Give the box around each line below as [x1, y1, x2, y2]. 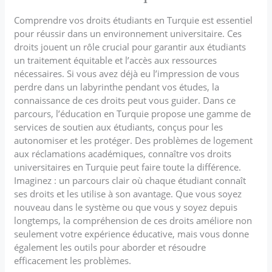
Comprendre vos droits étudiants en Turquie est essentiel [14, 13, 253, 26]
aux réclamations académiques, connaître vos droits [14, 147, 232, 160]
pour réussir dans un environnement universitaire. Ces [14, 27, 242, 39]
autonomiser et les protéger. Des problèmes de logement [14, 134, 253, 146]
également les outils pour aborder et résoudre [14, 240, 206, 253]
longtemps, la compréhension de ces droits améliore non [14, 214, 253, 226]
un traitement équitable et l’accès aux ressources [14, 53, 217, 66]
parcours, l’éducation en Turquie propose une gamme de [14, 107, 251, 120]
